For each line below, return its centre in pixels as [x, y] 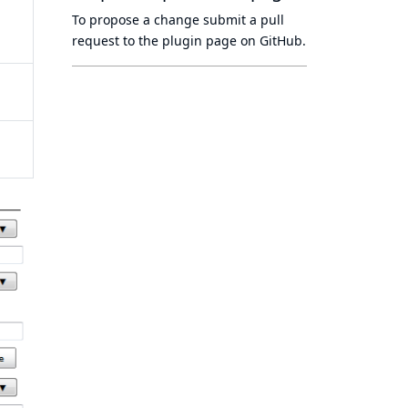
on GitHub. [271, 41]
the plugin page [188, 41]
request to [105, 41]
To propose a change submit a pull [178, 20]
